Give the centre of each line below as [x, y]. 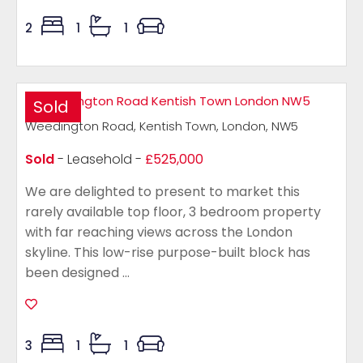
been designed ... [77, 273]
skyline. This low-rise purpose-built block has [168, 252]
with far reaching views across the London [159, 232]
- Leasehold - [100, 159]
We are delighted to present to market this [162, 192]
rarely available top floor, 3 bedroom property [173, 212]
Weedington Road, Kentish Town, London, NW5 [162, 126]
